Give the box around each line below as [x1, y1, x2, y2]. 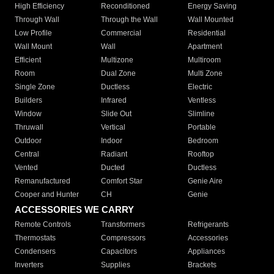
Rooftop [187, 150, 214, 159]
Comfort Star [101, 177, 143, 186]
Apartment [187, 42, 222, 51]
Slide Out [101, 109, 132, 119]
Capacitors [101, 247, 138, 256]
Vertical [101, 123, 126, 132]
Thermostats [15, 234, 56, 243]
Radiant [101, 150, 128, 159]
